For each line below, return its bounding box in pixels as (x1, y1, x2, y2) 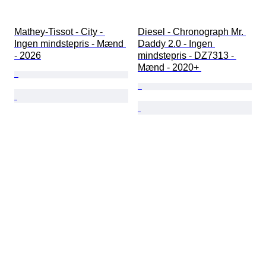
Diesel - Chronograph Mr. (138, 27, 246, 37)
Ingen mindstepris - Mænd (14, 39, 126, 49)
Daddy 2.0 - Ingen (138, 39, 215, 49)
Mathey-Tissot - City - (14, 27, 105, 37)
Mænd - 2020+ (138, 62, 201, 73)
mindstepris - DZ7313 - (138, 50, 236, 61)
